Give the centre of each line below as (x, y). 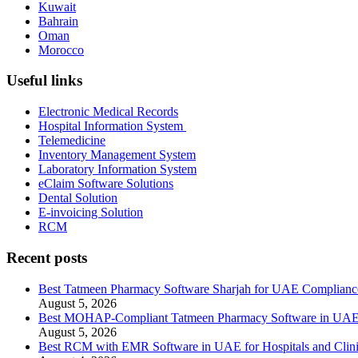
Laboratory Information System (117, 169)
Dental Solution (78, 198)
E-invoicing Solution (91, 213)
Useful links (44, 81)
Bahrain (58, 21)
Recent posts (47, 257)
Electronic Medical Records (108, 112)
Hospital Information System (112, 126)
